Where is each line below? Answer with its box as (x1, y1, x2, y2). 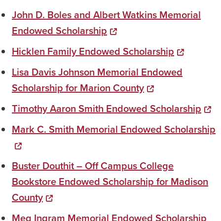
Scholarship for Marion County (12, 80, 144, 96)
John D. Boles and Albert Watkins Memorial (12, 7, 201, 23)
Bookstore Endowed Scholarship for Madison (12, 174, 208, 189)
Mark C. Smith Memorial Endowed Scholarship (12, 122, 216, 137)
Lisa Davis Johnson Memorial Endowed (12, 65, 183, 80)
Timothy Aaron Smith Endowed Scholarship (12, 101, 201, 116)
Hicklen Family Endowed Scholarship (12, 44, 174, 59)
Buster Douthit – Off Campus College (12, 158, 174, 174)
